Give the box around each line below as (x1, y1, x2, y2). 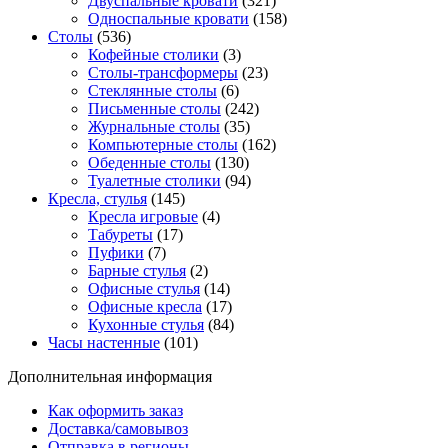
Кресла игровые (88, 208, 198, 226)
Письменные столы (88, 100, 221, 118)
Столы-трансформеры (88, 64, 238, 82)
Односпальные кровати (88, 10, 249, 28)
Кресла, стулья (48, 190, 147, 208)
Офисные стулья (88, 280, 200, 298)
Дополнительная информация (8, 368, 212, 386)
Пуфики (88, 244, 144, 262)
